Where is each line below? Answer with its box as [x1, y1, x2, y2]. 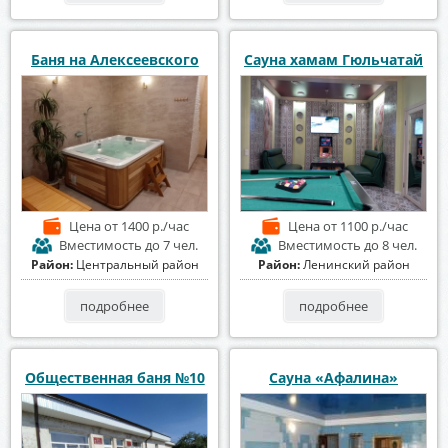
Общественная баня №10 [24, 367, 205, 387]
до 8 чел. [364, 235, 417, 254]
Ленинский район [302, 255, 410, 273]
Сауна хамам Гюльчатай [244, 50, 423, 70]
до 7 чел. [145, 235, 198, 254]
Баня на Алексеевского [30, 50, 199, 70]
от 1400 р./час [103, 216, 189, 235]
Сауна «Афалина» [269, 367, 398, 387]
